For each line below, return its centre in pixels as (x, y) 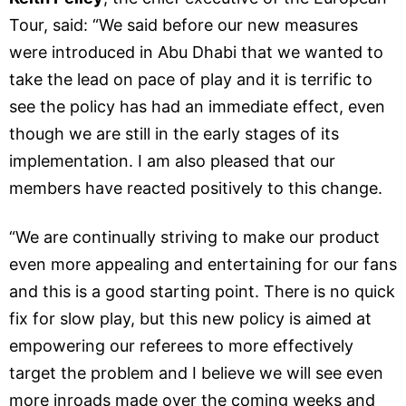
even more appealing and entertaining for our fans (203, 265)
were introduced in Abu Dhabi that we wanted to (196, 53)
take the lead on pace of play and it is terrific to (191, 80)
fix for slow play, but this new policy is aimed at (190, 319)
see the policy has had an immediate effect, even (197, 107)
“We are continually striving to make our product (194, 237)
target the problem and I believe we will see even (196, 373)
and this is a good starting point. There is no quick (202, 292)
